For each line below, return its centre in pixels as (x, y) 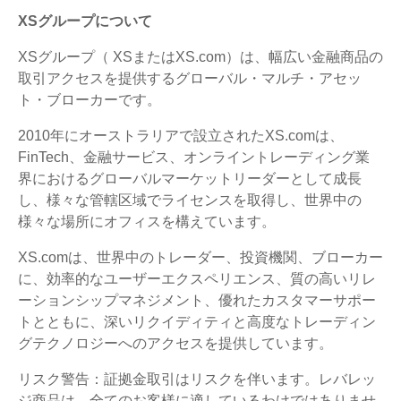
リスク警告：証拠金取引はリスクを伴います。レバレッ (197, 379)
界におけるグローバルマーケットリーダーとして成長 (190, 178)
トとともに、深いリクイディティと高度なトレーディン (197, 321)
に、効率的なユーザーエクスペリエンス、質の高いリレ (197, 278)
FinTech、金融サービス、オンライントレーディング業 (194, 157)
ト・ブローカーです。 (90, 99)
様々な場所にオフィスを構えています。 (147, 221)
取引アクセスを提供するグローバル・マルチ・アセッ (190, 78)
